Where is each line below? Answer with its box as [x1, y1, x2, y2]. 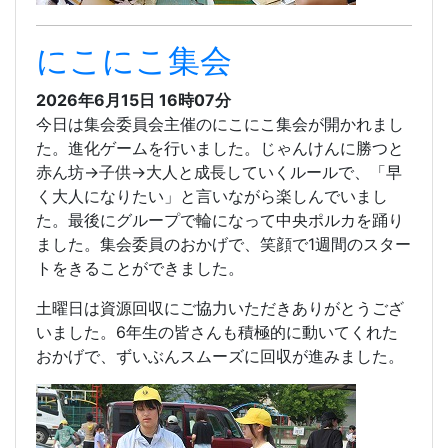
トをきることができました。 [36, 258, 244, 279]
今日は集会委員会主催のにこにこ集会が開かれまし [36, 114, 404, 135]
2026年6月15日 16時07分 [36, 90, 231, 111]
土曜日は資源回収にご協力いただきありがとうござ [36, 298, 404, 319]
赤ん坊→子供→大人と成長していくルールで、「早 [36, 162, 402, 183]
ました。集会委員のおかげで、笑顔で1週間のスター [36, 234, 411, 255]
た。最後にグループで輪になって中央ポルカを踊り [36, 210, 404, 231]
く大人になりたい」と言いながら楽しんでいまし [36, 186, 388, 207]
